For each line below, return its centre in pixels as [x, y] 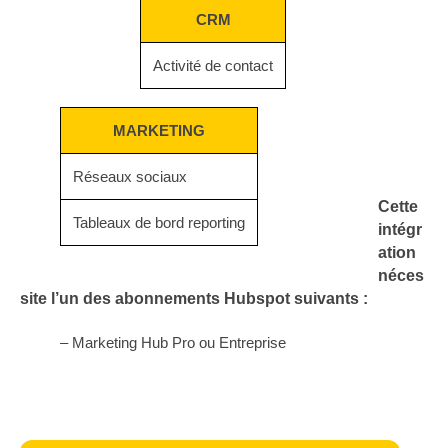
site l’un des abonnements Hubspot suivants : [194, 299]
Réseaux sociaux [130, 177]
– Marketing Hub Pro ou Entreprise [173, 343]
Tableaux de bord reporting [159, 223]
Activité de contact [213, 66]
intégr [400, 230]
